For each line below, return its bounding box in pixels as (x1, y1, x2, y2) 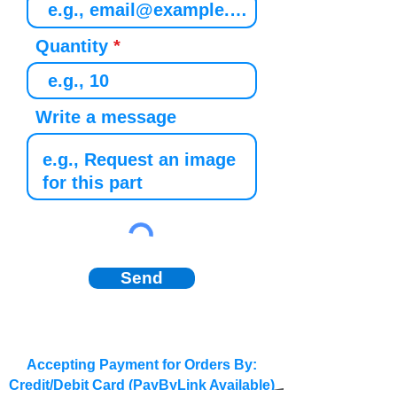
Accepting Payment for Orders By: (27, 357, 257, 372)
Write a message (35, 107, 176, 127)
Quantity (35, 36, 108, 56)
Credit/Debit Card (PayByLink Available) (9, 378, 275, 393)
